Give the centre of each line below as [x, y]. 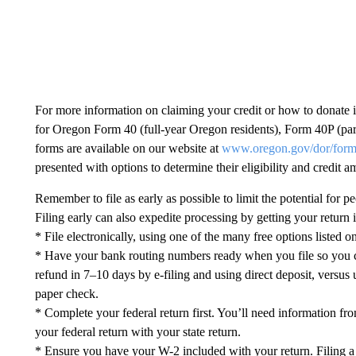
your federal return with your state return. [137, 331]
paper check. [66, 293]
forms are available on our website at [128, 148]
